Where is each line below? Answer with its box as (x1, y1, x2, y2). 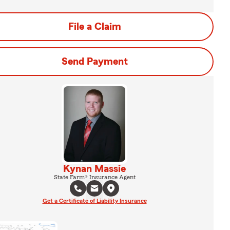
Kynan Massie (63, 163, 126, 174)
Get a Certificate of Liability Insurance (42, 197, 147, 204)
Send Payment (61, 56, 128, 67)
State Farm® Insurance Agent (53, 174, 136, 180)
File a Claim (68, 22, 121, 32)
